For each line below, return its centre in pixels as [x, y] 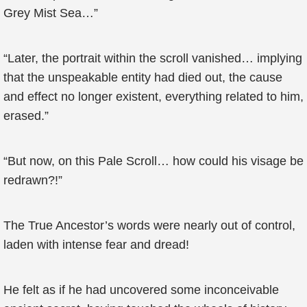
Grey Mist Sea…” [51, 13]
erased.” [26, 116]
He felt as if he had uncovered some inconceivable [141, 290]
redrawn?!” [33, 180]
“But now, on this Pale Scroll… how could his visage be [153, 161]
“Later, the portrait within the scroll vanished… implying [153, 58]
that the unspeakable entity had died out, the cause [143, 77]
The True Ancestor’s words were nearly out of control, [149, 225]
